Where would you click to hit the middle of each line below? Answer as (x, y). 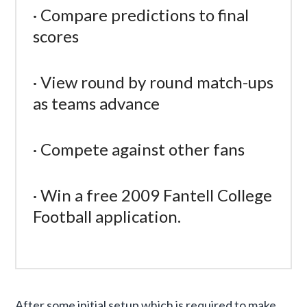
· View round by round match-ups (153, 82)
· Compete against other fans (139, 149)
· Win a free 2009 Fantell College (153, 195)
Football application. (107, 216)
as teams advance (97, 103)
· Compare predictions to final (141, 14)
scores (56, 36)
